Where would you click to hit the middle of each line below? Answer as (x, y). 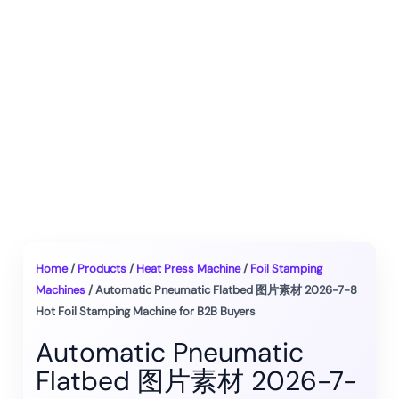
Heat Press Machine (188, 269)
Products (102, 269)
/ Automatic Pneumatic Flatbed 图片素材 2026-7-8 (221, 290)
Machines (61, 290)
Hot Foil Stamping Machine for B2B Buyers (146, 311)
